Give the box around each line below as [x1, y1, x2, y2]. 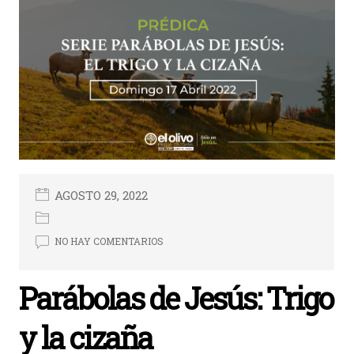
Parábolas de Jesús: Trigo [19, 278, 333, 318]
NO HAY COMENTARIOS [55, 235, 164, 248]
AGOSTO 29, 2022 [55, 187, 149, 204]
